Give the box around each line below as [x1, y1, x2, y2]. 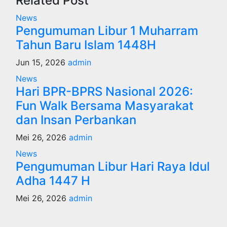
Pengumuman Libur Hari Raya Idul [16, 159, 210, 174]
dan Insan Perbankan [16, 112, 136, 127]
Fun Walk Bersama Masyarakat [16, 98, 194, 113]
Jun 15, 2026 [16, 57, 68, 67]
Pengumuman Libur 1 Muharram [16, 23, 198, 38]
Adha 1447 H [16, 173, 90, 188]
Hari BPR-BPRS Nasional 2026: [16, 84, 193, 99]
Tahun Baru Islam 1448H [16, 37, 156, 52]
